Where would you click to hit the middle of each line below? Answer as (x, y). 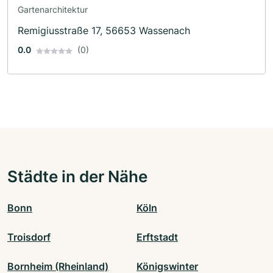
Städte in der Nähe (77, 176)
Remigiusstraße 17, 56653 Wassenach (104, 31)
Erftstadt (157, 237)
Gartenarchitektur (53, 10)
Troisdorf (29, 237)
